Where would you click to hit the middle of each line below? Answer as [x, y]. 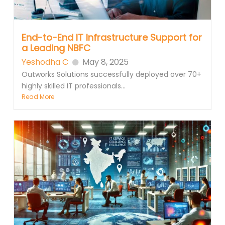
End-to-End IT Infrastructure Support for [111, 38]
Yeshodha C [45, 62]
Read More [38, 97]
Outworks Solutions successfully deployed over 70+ [111, 75]
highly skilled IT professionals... [73, 86]
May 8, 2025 [105, 62]
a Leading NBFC [56, 48]
